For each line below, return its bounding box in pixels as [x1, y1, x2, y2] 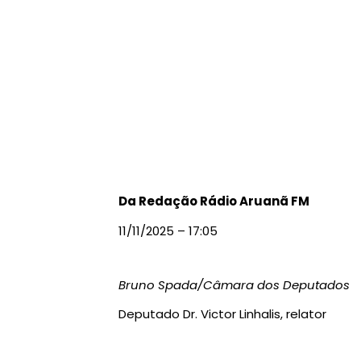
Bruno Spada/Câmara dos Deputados [118, 276, 350, 293]
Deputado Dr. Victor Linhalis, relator [118, 305, 326, 323]
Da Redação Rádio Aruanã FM [118, 193, 309, 210]
